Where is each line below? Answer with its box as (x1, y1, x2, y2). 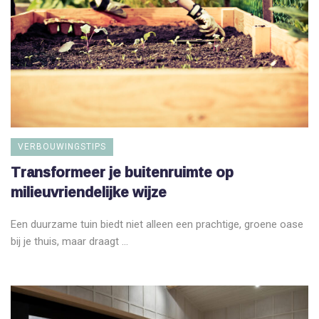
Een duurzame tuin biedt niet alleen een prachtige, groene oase (11, 217, 303, 231)
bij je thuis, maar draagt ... (11, 234, 128, 248)
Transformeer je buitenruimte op (11, 157, 234, 185)
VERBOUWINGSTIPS (18, 141, 106, 152)
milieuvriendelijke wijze (11, 177, 167, 205)
